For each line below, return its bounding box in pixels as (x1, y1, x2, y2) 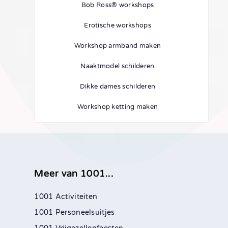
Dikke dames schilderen (79, 82, 156, 91)
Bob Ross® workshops (81, 1, 154, 10)
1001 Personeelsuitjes (34, 208, 115, 217)
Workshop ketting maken (77, 103, 158, 111)
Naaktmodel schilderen (80, 62, 155, 71)
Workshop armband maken (74, 42, 161, 50)
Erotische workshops (84, 21, 151, 30)
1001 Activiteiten (34, 192, 98, 201)
